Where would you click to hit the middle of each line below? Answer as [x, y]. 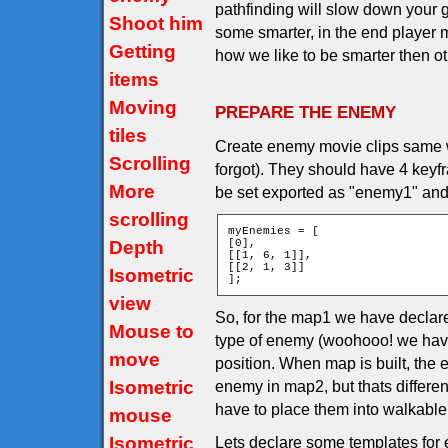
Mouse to [151, 331]
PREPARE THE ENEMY [305, 112]
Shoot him [156, 23]
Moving [143, 107]
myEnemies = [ [273, 231]
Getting [142, 51]
